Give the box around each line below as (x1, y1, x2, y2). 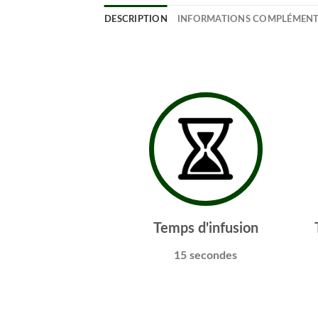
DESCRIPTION (104, 14, 168, 23)
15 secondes (174, 249, 237, 261)
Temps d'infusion (153, 221, 258, 236)
